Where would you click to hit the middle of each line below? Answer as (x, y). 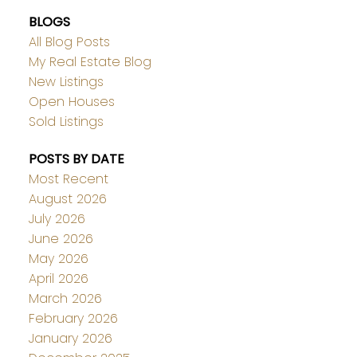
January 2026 (70, 339)
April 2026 (58, 279)
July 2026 (57, 219)
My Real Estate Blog (90, 61)
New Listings (66, 81)
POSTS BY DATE (76, 159)
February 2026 (73, 319)
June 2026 (61, 239)
